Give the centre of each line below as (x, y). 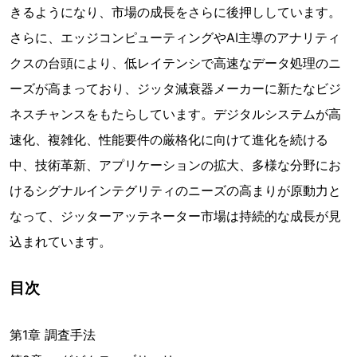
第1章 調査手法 (53, 335)
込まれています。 (61, 242)
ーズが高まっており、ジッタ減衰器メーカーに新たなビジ (175, 89)
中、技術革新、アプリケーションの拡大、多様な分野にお (175, 165)
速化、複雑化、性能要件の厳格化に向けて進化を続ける (169, 140)
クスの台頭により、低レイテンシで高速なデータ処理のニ (175, 63)
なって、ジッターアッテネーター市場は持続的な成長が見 (175, 216)
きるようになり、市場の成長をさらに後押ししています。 (175, 12)
